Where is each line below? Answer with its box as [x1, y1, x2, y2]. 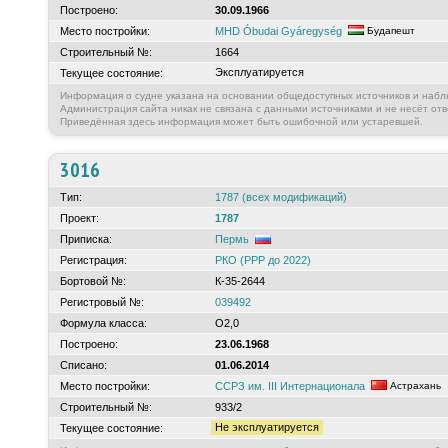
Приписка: [60, 233, 112, 245]
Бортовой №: [60, 275, 126, 287]
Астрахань [387, 380, 441, 391]
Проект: [60, 212, 99, 224]
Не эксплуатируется [215, 421, 319, 433]
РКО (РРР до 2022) [215, 254, 311, 266]
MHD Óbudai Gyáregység [215, 25, 342, 37]
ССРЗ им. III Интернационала [215, 380, 365, 392]
